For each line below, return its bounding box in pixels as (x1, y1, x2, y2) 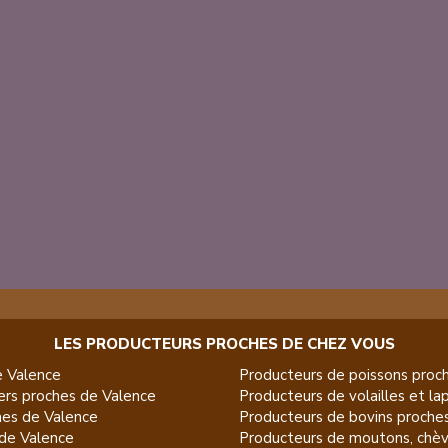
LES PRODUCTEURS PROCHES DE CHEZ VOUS (53, 334, 395, 354)
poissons (349, 365, 408, 385)
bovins (349, 407, 393, 427)
